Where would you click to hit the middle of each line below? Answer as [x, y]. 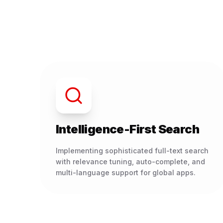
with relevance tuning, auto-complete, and [130, 162]
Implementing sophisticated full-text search [132, 151]
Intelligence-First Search [127, 129]
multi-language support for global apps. [126, 172]
